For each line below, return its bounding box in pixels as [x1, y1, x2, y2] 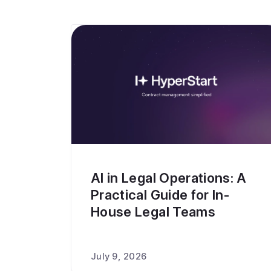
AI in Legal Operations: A [91, 170, 247, 186]
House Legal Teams [91, 204, 215, 220]
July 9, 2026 [91, 250, 147, 262]
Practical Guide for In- [91, 187, 230, 203]
